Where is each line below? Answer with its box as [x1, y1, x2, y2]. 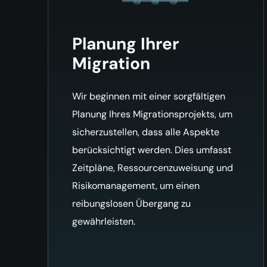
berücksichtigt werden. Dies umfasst [72, 143, 231, 156]
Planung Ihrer [72, 32, 179, 55]
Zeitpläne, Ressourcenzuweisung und [72, 161, 233, 174]
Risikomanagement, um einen [72, 179, 200, 192]
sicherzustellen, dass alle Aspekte [72, 125, 219, 138]
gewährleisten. [72, 215, 135, 228]
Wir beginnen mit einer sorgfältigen [72, 89, 225, 103]
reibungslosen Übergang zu [72, 197, 191, 210]
